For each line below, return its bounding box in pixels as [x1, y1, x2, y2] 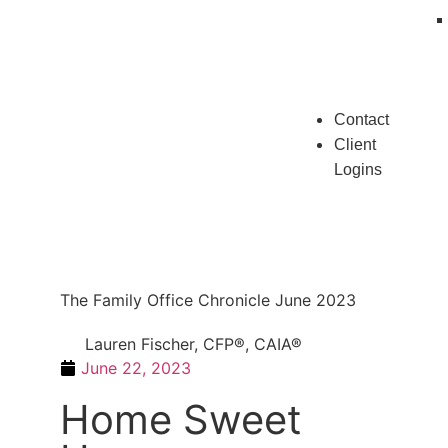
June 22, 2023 [81, 358, 191, 379]
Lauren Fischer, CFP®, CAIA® [85, 334, 302, 355]
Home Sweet [60, 395, 302, 445]
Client [334, 136, 377, 154]
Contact [334, 111, 390, 129]
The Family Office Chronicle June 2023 [60, 290, 356, 311]
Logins [334, 161, 383, 179]
